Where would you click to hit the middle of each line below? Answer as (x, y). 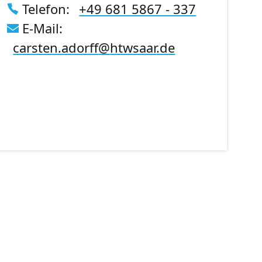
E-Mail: (41, 28)
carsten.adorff (56, 47)
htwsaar (133, 47)
